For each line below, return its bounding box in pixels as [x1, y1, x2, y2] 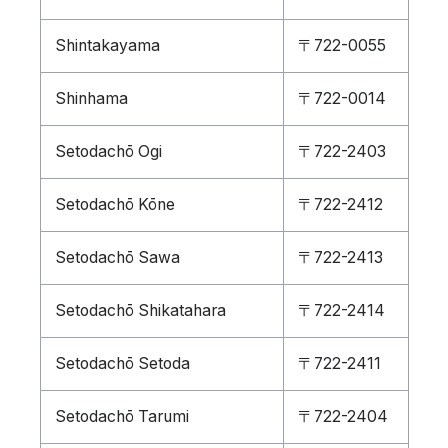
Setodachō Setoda [54, 354, 190, 373]
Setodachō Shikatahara [54, 301, 226, 320]
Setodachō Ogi [54, 142, 162, 161]
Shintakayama [54, 36, 160, 55]
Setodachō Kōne [54, 195, 175, 214]
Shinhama [54, 89, 128, 108]
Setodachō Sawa [54, 248, 180, 267]
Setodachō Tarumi [54, 407, 189, 426]
